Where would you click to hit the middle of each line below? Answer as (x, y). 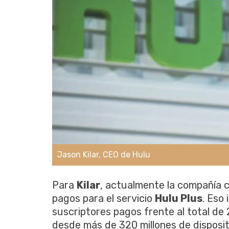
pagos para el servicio (104, 199)
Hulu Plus (179, 199)
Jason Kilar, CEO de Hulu (104, 155)
